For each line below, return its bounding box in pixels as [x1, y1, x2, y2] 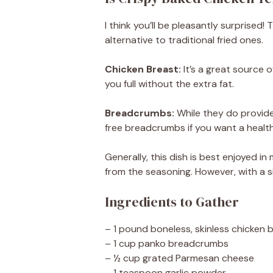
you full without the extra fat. [105, 77, 234, 90]
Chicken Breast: [105, 62, 181, 76]
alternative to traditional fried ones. [105, 33, 263, 46]
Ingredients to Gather [105, 192, 239, 211]
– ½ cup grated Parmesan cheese [105, 251, 254, 264]
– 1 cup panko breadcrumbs [105, 236, 229, 250]
